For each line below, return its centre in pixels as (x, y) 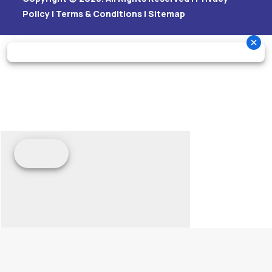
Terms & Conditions (99, 14)
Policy (36, 14)
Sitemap (167, 14)
